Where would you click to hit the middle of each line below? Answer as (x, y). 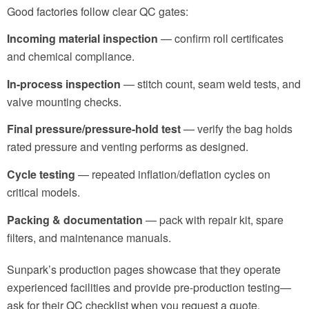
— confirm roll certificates (221, 39)
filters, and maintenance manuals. (89, 237)
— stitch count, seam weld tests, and (211, 83)
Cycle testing (41, 174)
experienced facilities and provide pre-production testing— (149, 287)
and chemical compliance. (71, 57)
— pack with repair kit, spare (213, 219)
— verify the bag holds (237, 129)
